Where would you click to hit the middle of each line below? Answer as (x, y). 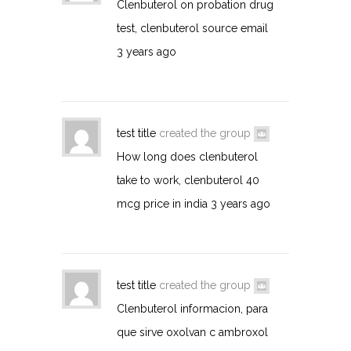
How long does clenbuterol (187, 156)
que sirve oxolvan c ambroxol (192, 332)
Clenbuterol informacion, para (192, 308)
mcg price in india (162, 203)
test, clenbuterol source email (192, 28)
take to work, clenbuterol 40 (188, 180)
